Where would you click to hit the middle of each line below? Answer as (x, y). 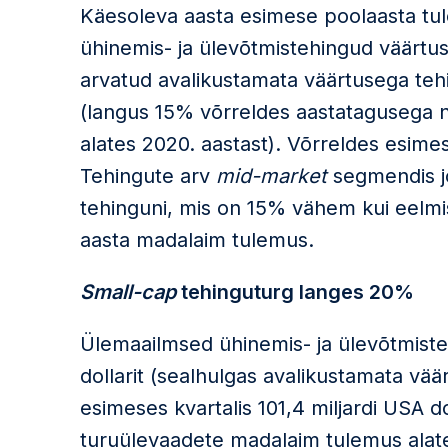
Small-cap (128, 292)
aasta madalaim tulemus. (197, 240)
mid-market (271, 176)
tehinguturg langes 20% (295, 292)
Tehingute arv (148, 176)
